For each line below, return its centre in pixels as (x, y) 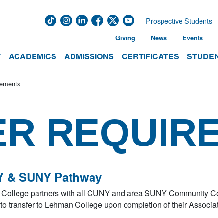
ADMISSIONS (89, 56)
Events (193, 38)
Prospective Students (179, 21)
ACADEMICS (33, 56)
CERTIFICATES (150, 56)
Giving (125, 38)
